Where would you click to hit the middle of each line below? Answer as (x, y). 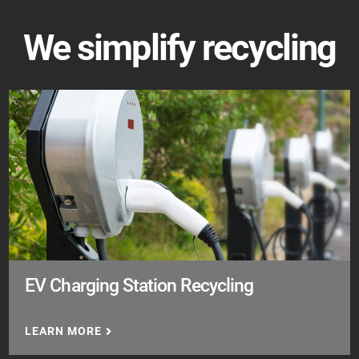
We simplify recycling (179, 48)
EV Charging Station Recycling (139, 285)
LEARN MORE (64, 331)
